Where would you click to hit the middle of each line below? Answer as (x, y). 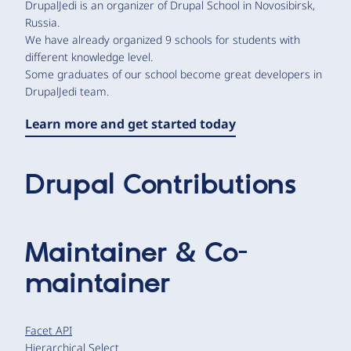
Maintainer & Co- (136, 253)
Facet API (49, 330)
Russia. (42, 22)
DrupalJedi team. (67, 91)
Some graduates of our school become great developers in (174, 74)
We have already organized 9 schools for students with (163, 39)
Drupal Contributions (161, 185)
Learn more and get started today (130, 123)
